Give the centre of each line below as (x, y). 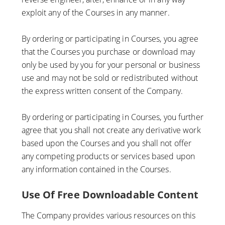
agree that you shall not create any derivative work (111, 130)
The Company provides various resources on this (108, 216)
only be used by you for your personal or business (111, 65)
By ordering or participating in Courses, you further (112, 117)
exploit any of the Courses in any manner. (95, 13)
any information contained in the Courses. (96, 170)
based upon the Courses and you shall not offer (106, 143)
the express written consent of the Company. (102, 91)
